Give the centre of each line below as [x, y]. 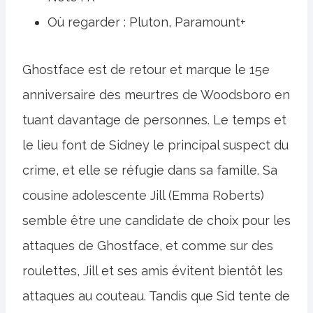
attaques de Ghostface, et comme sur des [148, 246]
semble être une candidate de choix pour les [156, 221]
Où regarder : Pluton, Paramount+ [147, 22]
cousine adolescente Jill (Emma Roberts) [143, 196]
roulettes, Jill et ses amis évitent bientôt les [153, 271]
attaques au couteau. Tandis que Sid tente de [156, 296]
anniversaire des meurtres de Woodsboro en [156, 95]
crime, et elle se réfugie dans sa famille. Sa [150, 170]
